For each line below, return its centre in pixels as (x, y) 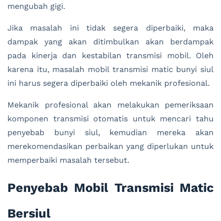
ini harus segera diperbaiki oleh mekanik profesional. (109, 83)
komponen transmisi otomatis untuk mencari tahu (110, 119)
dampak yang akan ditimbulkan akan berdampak (110, 42)
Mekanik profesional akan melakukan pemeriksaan (110, 105)
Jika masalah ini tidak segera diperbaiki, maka (110, 28)
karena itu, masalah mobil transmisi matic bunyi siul (110, 70)
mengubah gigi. (36, 6)
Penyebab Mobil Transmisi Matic (110, 188)
